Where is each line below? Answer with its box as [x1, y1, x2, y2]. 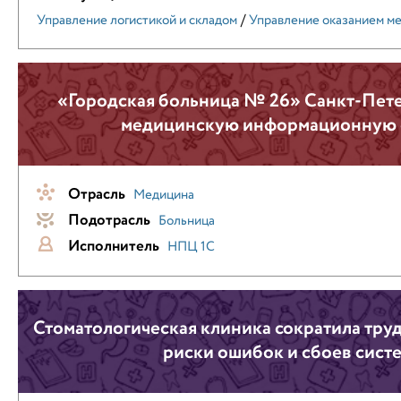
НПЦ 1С [167, 237, 215, 257]
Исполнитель [68, 235, 159, 258]
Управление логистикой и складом [37, 11, 237, 30]
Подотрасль [68, 209, 150, 232]
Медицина [133, 185, 194, 205]
